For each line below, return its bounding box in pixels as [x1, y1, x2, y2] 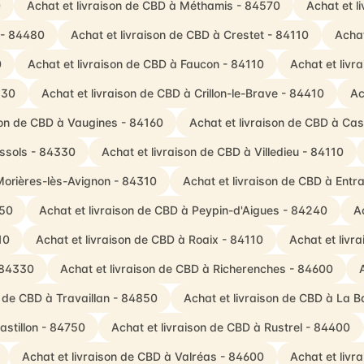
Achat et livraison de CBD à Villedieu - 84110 [101, 145, 344, 158]
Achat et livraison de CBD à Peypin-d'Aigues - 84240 [38, 203, 327, 217]
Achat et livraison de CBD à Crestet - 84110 [71, 28, 309, 41]
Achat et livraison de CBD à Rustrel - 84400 [111, 320, 350, 334]
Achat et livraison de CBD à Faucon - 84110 [28, 57, 264, 71]
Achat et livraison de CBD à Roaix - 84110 [35, 232, 263, 246]
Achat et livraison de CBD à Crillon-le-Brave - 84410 [41, 86, 324, 100]
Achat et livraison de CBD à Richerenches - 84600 [59, 262, 333, 275]
